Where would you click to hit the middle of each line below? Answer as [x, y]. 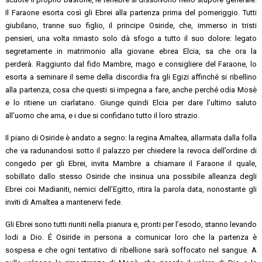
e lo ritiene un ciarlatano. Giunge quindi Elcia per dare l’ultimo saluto [131, 102]
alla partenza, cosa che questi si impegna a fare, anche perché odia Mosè [131, 89]
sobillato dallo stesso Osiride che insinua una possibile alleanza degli [131, 176]
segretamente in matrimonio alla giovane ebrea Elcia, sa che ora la [131, 51]
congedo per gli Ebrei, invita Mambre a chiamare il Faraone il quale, [131, 163]
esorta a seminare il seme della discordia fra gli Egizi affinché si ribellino [131, 77]
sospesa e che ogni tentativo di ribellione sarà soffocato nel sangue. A [131, 250]
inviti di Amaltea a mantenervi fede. [64, 202]
